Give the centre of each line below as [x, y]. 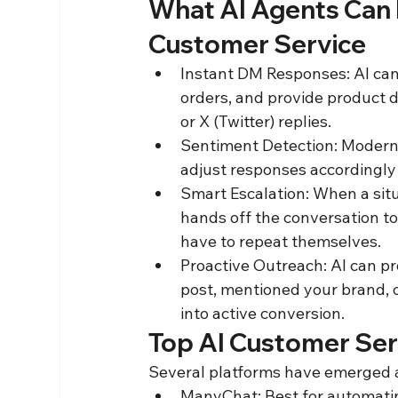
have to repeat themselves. [281, 241]
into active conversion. [263, 313]
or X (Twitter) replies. [256, 121]
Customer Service [258, 44]
